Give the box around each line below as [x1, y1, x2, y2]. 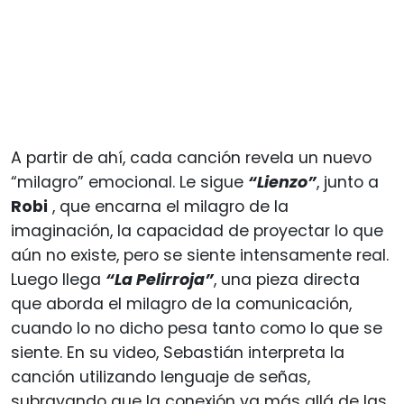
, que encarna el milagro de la [48, 195, 289, 217]
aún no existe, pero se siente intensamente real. [11, 243, 389, 266]
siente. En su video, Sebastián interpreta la [11, 341, 344, 363]
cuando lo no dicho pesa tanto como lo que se [11, 317, 382, 339]
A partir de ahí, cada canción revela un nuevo [11, 146, 372, 169]
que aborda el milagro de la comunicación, [11, 292, 352, 315]
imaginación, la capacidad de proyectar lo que [11, 219, 383, 242]
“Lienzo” [248, 170, 317, 193]
